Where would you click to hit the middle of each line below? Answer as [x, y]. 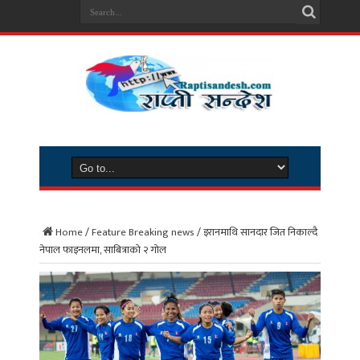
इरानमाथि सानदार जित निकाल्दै [260, 232]
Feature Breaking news [143, 232]
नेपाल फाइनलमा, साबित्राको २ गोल [103, 250]
